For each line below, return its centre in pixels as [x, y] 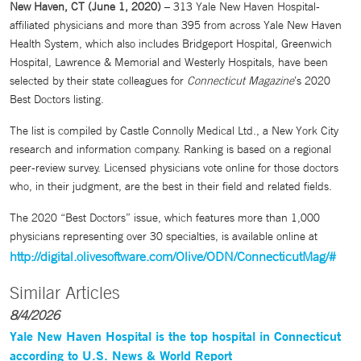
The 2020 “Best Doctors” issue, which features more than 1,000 [165, 218]
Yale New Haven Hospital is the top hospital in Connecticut [175, 336]
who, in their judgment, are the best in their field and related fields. [171, 186]
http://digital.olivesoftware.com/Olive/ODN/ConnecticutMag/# [173, 256]
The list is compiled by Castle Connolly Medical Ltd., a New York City [174, 131]
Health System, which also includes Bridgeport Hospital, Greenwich [171, 44]
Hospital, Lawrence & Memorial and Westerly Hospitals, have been [169, 62]
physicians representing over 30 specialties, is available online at [164, 236]
